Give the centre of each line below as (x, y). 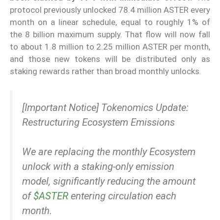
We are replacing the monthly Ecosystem (109, 152)
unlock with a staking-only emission (98, 167)
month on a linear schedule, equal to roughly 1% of (110, 22)
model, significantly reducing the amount (109, 181)
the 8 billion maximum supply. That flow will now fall (110, 35)
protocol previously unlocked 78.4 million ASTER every (110, 10)
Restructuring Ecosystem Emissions (98, 122)
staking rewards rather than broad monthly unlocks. (106, 71)
